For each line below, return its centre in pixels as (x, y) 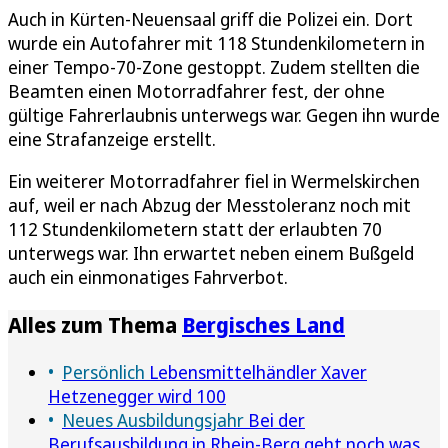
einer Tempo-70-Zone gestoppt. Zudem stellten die (214, 66)
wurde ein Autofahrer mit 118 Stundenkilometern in (216, 42)
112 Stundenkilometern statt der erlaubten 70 (195, 228)
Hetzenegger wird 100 (137, 395)
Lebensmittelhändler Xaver (256, 371)
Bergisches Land (263, 324)
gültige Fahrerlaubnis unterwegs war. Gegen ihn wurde (224, 114)
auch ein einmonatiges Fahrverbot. (148, 276)
